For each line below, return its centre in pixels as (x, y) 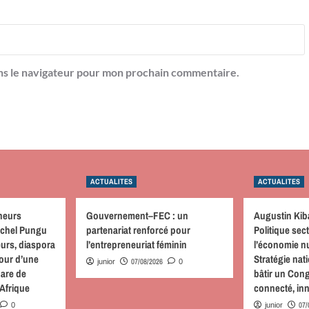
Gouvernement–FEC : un (137, 216)
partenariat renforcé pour (138, 230)
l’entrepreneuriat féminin (137, 245)
